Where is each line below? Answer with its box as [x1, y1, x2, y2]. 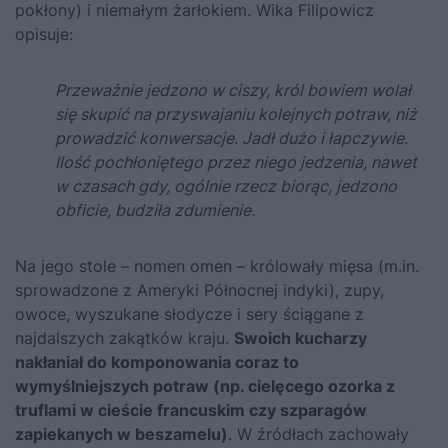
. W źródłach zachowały [228, 423, 409, 444]
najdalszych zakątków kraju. [15, 327, 234, 348]
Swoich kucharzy [234, 327, 367, 348]
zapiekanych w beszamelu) [15, 423, 228, 444]
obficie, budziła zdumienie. [55, 199, 255, 220]
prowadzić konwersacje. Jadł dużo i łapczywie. [55, 127, 408, 148]
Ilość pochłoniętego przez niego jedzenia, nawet [55, 151, 417, 172]
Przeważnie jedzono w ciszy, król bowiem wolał [55, 79, 411, 100]
